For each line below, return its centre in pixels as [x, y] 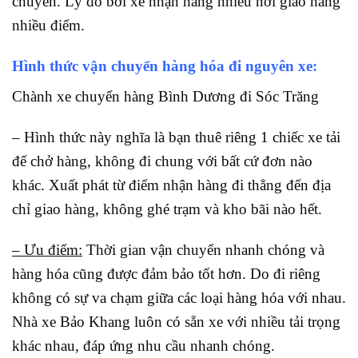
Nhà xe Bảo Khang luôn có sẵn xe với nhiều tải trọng [176, 321]
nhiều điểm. [48, 26]
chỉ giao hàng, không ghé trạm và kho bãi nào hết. [169, 209]
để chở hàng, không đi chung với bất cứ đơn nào [162, 161]
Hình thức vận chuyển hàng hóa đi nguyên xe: [165, 66]
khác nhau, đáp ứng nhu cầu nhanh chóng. [143, 345]
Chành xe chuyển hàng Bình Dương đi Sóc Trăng [165, 97]
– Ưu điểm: [47, 249]
